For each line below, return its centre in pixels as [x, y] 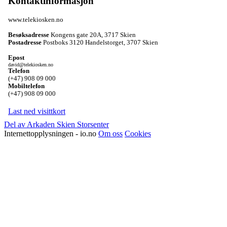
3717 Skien [120, 35]
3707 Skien [142, 42]
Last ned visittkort [37, 111]
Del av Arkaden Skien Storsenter [56, 124]
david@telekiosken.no [31, 64]
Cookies [138, 133]
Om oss [110, 133]
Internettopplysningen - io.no [51, 133]
